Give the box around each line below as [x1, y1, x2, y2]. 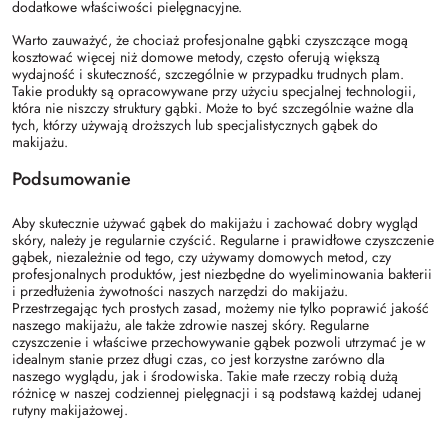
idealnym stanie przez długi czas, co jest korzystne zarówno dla [12, 348, 385, 369]
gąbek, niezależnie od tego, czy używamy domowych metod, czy [12, 246, 391, 267]
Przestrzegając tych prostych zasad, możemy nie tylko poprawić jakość [12, 297, 429, 318]
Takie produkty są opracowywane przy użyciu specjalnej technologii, [12, 80, 416, 101]
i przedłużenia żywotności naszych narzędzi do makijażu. [12, 280, 348, 301]
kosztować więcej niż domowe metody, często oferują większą [12, 46, 380, 67]
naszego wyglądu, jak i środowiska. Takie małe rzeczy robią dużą [12, 365, 398, 386]
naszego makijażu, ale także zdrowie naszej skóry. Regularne [12, 314, 369, 335]
